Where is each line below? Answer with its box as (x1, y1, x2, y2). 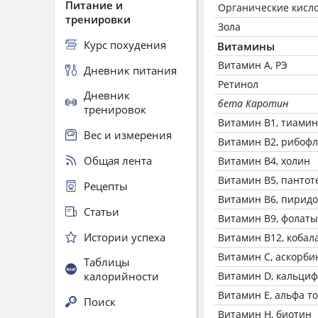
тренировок (84, 102, 146, 116)
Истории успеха (84, 229, 165, 244)
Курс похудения (84, 37, 166, 52)
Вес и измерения (84, 127, 172, 142)
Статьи (84, 204, 119, 219)
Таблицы (84, 255, 130, 269)
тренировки (65, 12, 131, 26)
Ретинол (218, 77, 258, 91)
